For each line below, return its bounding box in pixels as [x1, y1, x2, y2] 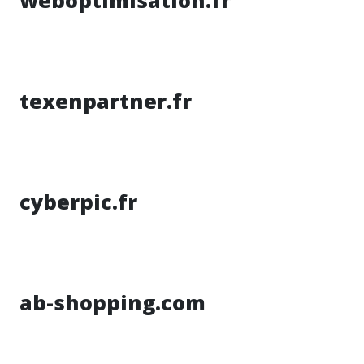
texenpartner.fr [19, 87, 192, 115]
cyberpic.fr [19, 188, 137, 215]
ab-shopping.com [19, 288, 206, 316]
